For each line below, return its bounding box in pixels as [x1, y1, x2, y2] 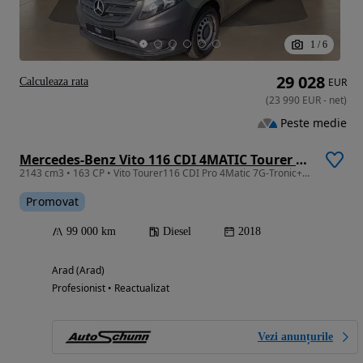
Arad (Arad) [52, 263, 105, 277]
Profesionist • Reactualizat [52, 280, 169, 295]
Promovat [26, 193, 79, 209]
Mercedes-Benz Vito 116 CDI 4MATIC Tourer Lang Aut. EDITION [296, 150, 307, 169]
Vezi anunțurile [258, 330, 333, 343]
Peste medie [280, 115, 347, 131]
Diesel [163, 224, 191, 237]
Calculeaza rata [19, 75, 88, 88]
